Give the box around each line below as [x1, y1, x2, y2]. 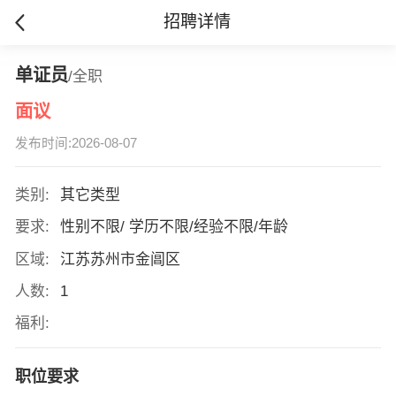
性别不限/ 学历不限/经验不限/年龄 [59, 218, 293, 236]
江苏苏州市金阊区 [59, 250, 185, 268]
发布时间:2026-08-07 [14, 136, 137, 151]
